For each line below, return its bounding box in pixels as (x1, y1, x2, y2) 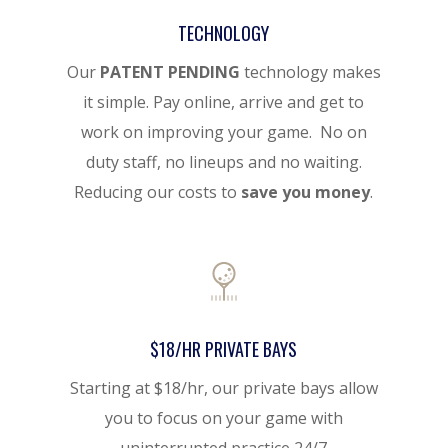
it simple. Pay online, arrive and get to (83, 91, 365, 114)
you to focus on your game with (104, 407, 343, 430)
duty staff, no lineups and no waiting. (85, 151, 362, 174)
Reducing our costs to (74, 181, 242, 204)
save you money (241, 181, 371, 204)
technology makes (239, 61, 381, 84)
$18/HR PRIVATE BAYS (150, 336, 298, 363)
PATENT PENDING (99, 61, 240, 84)
